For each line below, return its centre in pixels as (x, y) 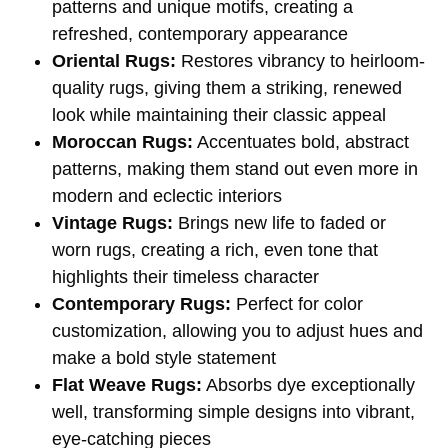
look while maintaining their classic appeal (219, 114)
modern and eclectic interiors (167, 195)
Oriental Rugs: (114, 60)
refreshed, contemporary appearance (200, 33)
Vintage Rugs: (113, 222)
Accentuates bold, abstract (301, 141)
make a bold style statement (164, 357)
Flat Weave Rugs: (127, 384)
